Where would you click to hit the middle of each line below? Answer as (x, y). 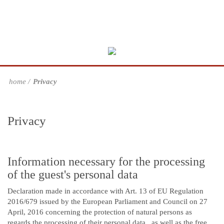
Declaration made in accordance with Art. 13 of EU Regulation (105, 191)
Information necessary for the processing (106, 161)
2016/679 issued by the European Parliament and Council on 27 (107, 201)
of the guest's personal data (73, 174)
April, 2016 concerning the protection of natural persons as (100, 212)
